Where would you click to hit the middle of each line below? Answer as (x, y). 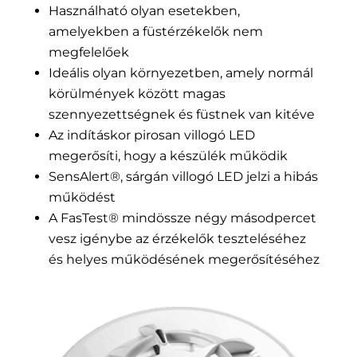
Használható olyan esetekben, (144, 11)
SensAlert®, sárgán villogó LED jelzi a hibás (183, 177)
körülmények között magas (137, 94)
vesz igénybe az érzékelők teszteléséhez (177, 239)
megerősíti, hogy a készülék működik (168, 156)
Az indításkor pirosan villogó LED (151, 135)
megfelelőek (88, 53)
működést (82, 198)
